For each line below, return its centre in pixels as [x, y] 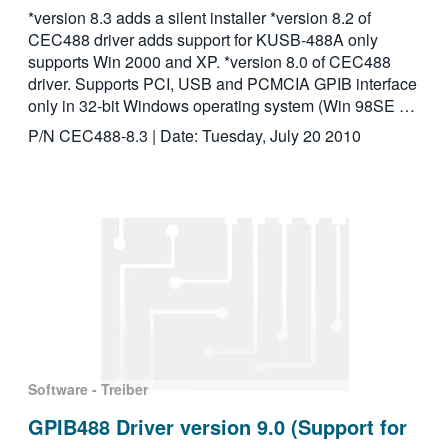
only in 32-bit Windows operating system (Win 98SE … [221, 106]
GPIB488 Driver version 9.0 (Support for [217, 427]
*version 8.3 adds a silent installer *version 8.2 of [199, 18]
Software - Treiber [87, 389]
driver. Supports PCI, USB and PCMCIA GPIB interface [222, 84]
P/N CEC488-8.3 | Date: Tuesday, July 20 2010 [194, 136]
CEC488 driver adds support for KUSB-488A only [202, 40]
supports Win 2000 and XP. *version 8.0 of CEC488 [209, 62]
